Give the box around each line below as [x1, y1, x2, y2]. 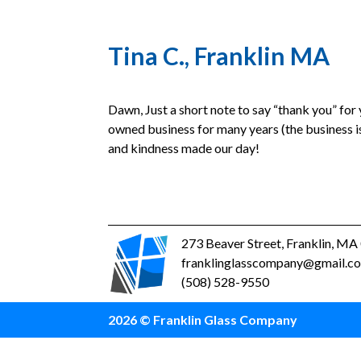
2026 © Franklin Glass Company [108, 312, 298, 327]
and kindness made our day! [108, 140, 260, 156]
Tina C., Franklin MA [108, 41, 330, 70]
